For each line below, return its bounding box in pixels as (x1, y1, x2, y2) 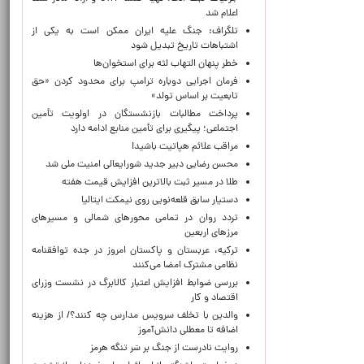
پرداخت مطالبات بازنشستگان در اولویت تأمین (32, 107, 238, 122)
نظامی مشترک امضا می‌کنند (132, 258, 238, 273)
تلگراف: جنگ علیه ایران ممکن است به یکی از (32, 24, 238, 39)
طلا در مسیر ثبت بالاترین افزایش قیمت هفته (62, 175, 238, 190)
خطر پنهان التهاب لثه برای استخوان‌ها (93, 57, 238, 71)
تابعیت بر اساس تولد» (151, 89, 238, 104)
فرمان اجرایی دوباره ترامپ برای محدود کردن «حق (32, 75, 238, 89)
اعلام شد (206, 6, 238, 21)
